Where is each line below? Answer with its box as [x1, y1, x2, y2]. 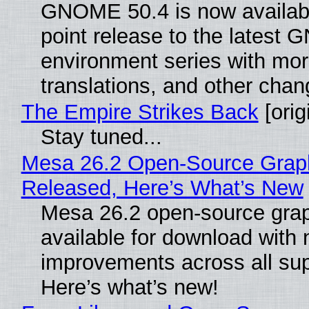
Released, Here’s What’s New [21, 175, 303, 200]
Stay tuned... [40, 124, 162, 149]
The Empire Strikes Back [21, 99, 259, 124]
